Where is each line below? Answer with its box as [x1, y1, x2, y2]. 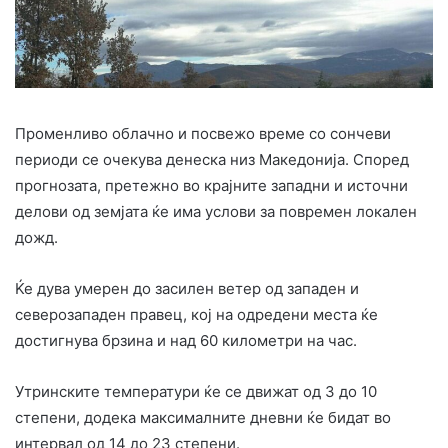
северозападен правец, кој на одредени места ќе [15, 305, 378, 325]
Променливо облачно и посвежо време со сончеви [15, 124, 391, 144]
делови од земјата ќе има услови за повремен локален [15, 202, 417, 222]
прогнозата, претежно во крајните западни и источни [15, 176, 408, 196]
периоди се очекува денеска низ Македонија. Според [15, 150, 409, 170]
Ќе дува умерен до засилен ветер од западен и [15, 279, 359, 299]
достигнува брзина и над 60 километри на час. [15, 331, 357, 351]
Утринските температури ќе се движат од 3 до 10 [15, 382, 377, 402]
